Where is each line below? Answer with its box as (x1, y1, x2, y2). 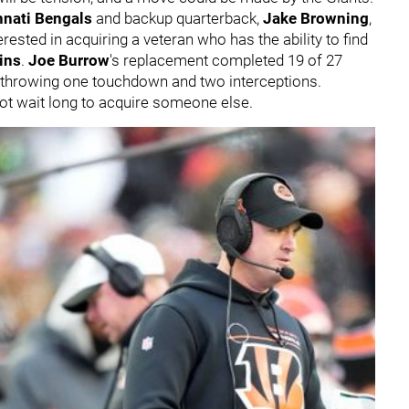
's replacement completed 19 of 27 (110, 50, 342, 69)
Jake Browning (263, 8, 369, 27)
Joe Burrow (28, 50, 110, 69)
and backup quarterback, (96, 8, 263, 27)
